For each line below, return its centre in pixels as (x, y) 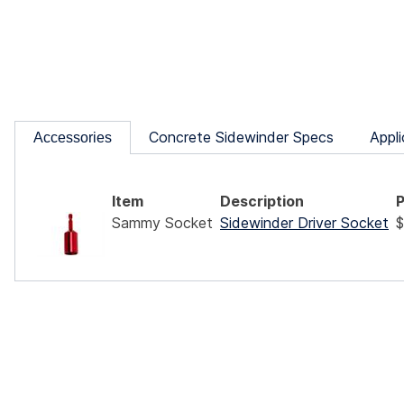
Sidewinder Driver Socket (304, 223)
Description (262, 202)
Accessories (73, 138)
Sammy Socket (162, 223)
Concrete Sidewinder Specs (241, 138)
